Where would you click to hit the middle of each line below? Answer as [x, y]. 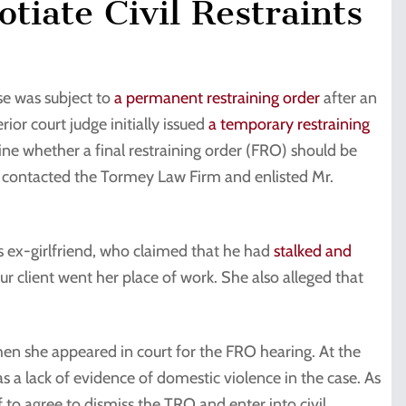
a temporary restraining [289, 124]
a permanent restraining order [217, 97]
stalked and [313, 251]
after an [348, 97]
